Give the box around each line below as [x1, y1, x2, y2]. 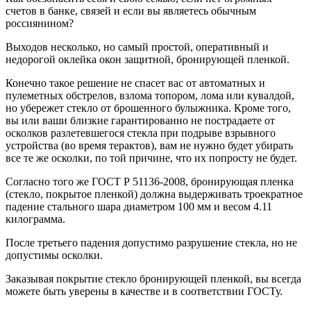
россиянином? [6, 17, 74, 30]
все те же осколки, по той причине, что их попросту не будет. [6, 152, 297, 165]
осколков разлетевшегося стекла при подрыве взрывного [6, 127, 276, 140]
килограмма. [6, 213, 65, 226]
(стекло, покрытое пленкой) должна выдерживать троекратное [6, 188, 303, 201]
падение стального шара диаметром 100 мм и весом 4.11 [6, 201, 272, 213]
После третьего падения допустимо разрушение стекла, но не [6, 237, 297, 249]
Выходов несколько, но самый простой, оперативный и [6, 41, 269, 53]
